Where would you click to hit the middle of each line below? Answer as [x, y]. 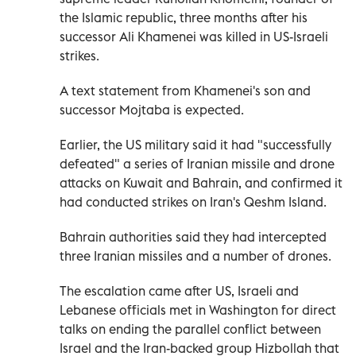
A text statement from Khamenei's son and [185, 90]
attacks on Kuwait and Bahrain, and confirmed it [201, 182]
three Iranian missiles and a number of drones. [195, 255]
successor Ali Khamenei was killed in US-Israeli [194, 36]
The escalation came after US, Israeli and [179, 290]
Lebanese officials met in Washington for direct [198, 310]
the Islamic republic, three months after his [184, 17]
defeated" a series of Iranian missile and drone [197, 163]
